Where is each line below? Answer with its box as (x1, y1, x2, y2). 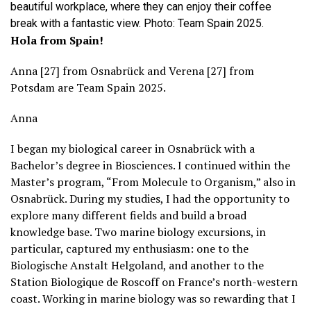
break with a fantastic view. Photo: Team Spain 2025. (10, 17, 264, 31)
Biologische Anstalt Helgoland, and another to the (10, 258, 264, 274)
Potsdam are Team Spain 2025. (10, 80, 166, 96)
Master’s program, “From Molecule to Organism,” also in (10, 174, 296, 190)
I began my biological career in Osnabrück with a (10, 141, 255, 157)
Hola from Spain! (10, 33, 103, 49)
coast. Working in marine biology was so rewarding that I (10, 291, 296, 307)
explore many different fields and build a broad (10, 208, 246, 224)
